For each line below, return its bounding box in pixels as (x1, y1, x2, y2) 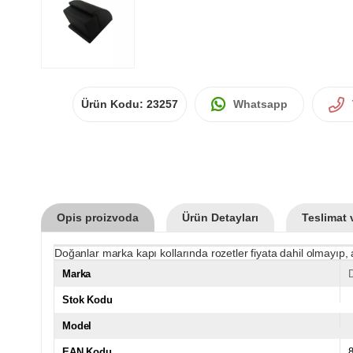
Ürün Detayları (182, 210, 258, 224)
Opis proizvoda (57, 210, 139, 224)
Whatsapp (233, 97, 288, 110)
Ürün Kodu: (81, 97, 147, 110)
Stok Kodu (62, 293, 113, 306)
